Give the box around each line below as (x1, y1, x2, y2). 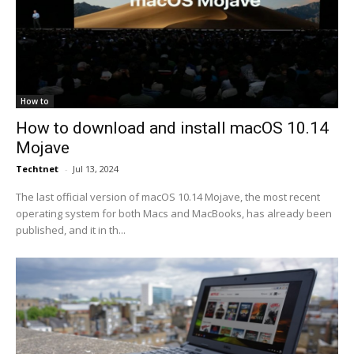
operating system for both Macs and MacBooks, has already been (16, 206, 332, 220)
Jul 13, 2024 (73, 163, 119, 175)
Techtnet (16, 163, 58, 175)
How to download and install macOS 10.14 (16, 119, 329, 137)
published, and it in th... (16, 223, 126, 237)
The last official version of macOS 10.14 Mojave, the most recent (16, 190, 320, 204)
